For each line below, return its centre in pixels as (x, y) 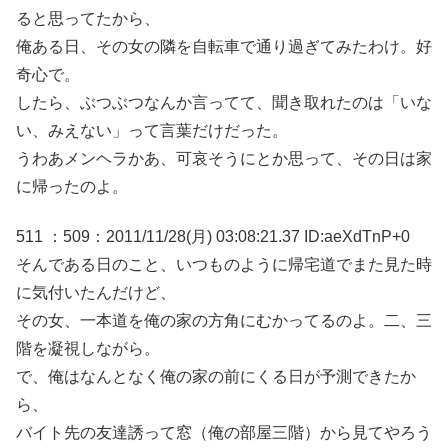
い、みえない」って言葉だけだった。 (152, 130)
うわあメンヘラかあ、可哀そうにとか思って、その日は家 (224, 158)
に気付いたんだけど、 (96, 292)
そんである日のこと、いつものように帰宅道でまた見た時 (224, 264)
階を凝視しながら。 (88, 348)
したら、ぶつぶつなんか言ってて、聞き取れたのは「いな (224, 102)
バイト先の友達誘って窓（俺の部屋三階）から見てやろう (224, 432)
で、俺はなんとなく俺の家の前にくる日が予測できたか (216, 376)
